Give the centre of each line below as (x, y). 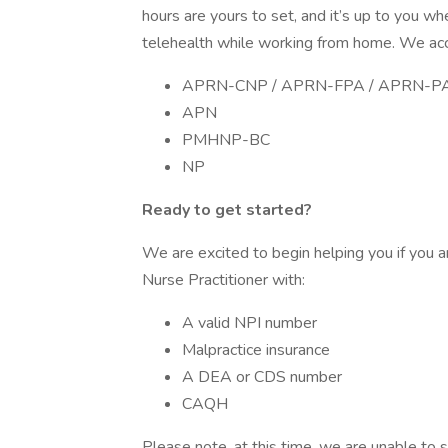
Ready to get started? (227, 210)
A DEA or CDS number (262, 377)
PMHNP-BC (226, 140)
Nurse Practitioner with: (223, 280)
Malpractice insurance (256, 350)
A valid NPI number (249, 323)
